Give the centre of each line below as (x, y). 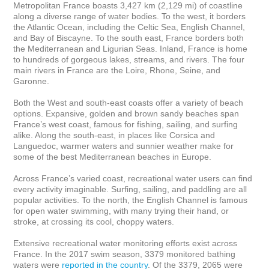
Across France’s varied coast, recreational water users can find (134, 178)
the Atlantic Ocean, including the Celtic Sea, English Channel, (131, 27)
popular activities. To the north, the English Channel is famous (132, 200)
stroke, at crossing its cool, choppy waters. (94, 222)
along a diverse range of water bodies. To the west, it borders (131, 16)
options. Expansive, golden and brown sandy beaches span (128, 113)
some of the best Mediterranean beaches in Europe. (113, 157)
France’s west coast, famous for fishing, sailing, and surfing (127, 124)
